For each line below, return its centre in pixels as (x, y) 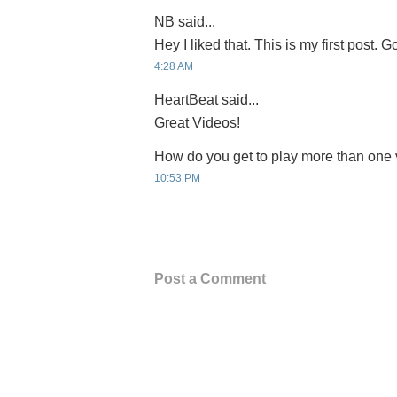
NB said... (185, 22)
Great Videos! (197, 122)
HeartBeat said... (206, 100)
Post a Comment (210, 279)
